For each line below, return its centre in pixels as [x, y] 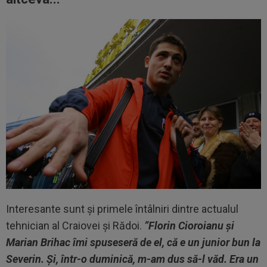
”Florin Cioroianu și [189, 226]
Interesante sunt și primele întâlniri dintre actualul [122, 209]
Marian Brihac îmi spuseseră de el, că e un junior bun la [133, 243]
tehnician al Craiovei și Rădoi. [75, 226]
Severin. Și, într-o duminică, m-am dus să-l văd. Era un [132, 259]
